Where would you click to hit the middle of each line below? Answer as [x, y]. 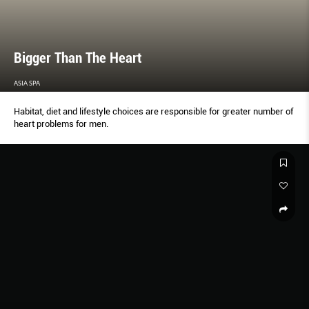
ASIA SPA [27, 83]
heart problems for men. [61, 123]
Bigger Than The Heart [78, 58]
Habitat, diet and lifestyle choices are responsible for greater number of [153, 111]
